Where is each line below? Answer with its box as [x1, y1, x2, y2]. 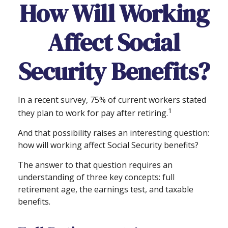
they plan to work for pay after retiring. [18, 107, 168, 119]
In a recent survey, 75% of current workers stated [18, 94, 206, 105]
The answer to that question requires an [18, 159, 173, 171]
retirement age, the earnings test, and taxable [18, 184, 193, 195]
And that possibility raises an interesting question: [18, 127, 209, 139]
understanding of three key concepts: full [18, 172, 175, 183]
